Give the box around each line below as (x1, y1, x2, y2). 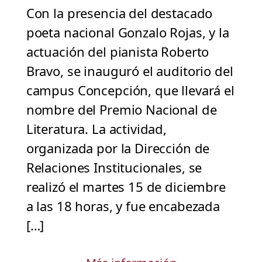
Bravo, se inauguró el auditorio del (26, 62, 233, 80)
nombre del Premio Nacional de (26, 101, 217, 119)
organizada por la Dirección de (26, 139, 210, 157)
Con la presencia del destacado (26, 4, 213, 22)
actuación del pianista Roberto (26, 43, 209, 61)
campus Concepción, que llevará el (26, 81, 235, 99)
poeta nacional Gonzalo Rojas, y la (26, 23, 229, 42)
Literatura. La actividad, (26, 120, 167, 138)
